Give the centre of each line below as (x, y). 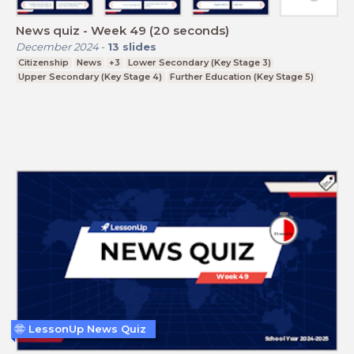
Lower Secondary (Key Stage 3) (200, 62)
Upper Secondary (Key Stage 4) (90, 76)
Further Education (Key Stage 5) (241, 76)
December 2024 (57, 46)
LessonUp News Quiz (87, 328)
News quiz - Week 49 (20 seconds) (122, 30)
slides (139, 46)
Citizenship (44, 62)
